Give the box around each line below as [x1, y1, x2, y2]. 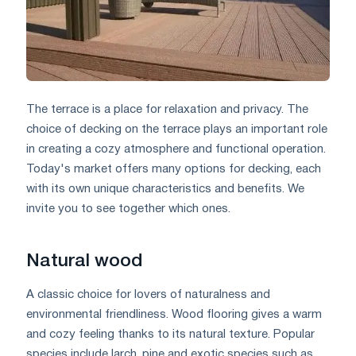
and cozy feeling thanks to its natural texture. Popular [26, 328, 315, 340]
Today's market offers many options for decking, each [26, 163, 321, 175]
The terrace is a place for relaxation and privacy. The [26, 103, 308, 115]
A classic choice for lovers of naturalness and [26, 288, 270, 300]
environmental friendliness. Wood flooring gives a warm [26, 308, 322, 320]
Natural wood [26, 253, 142, 269]
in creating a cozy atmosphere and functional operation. [26, 143, 326, 155]
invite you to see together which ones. [26, 203, 230, 215]
